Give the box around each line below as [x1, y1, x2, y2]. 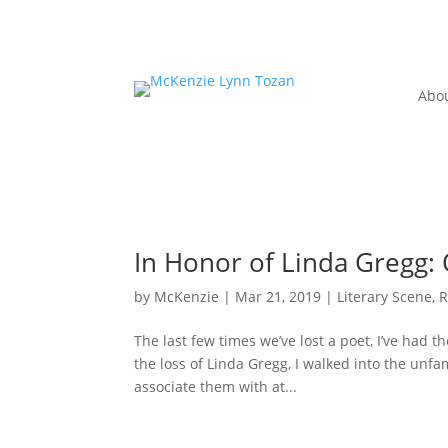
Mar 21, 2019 [235, 287, 322, 307]
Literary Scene [337, 287, 433, 307]
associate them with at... [134, 377, 298, 397]
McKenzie [154, 287, 220, 307]
